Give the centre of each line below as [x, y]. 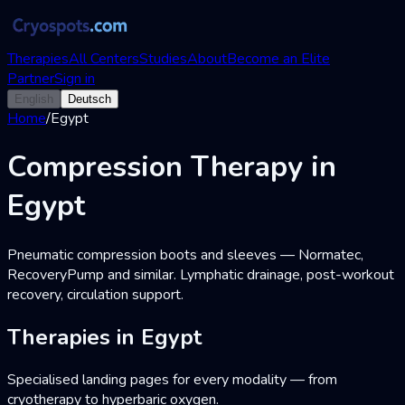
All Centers [104, 59]
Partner [31, 79]
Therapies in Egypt [104, 337]
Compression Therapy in [172, 167]
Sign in [75, 79]
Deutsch [89, 99]
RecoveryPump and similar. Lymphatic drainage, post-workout [201, 274]
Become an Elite [278, 59]
